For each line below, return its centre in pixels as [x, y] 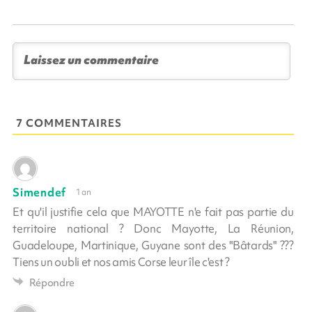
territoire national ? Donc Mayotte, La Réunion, [153, 228]
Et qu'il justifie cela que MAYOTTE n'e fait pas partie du [153, 211]
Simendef [39, 192]
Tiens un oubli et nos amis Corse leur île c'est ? [121, 262]
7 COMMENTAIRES [69, 123]
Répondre [52, 282]
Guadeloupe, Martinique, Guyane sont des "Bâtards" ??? [153, 245]
